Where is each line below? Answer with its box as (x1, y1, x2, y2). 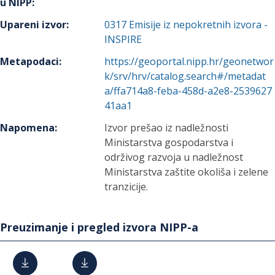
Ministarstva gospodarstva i (104, 136, 234, 149)
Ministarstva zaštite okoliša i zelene (104, 165, 269, 179)
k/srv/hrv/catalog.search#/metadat (104, 69, 266, 83)
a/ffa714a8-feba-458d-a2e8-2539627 (104, 84, 273, 98)
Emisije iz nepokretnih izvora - (129, 18, 268, 31)
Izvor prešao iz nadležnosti (104, 121, 229, 134)
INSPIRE (104, 33, 142, 46)
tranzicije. (104, 180, 149, 193)
